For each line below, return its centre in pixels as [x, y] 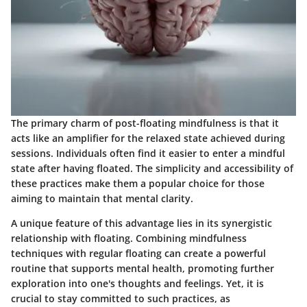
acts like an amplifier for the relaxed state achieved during [148, 138]
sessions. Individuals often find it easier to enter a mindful [148, 153]
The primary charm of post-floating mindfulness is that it [145, 123]
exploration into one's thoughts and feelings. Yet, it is [137, 284]
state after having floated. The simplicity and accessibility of [152, 169]
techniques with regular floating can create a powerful [138, 254]
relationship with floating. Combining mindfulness [129, 238]
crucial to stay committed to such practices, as [121, 299]
